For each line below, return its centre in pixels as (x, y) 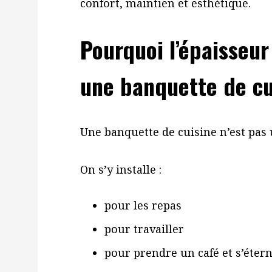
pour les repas (143, 205)
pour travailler (144, 229)
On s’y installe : (121, 169)
